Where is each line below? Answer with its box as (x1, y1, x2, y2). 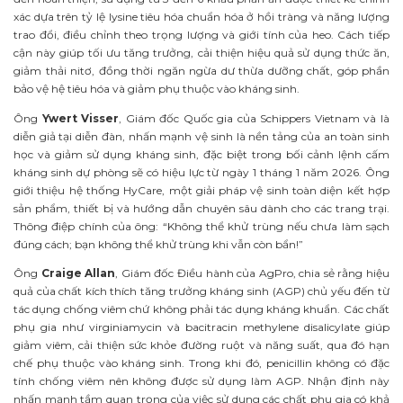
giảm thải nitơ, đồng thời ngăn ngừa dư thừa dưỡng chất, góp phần (13, 63, 390, 77)
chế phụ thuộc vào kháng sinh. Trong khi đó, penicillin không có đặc (13, 356, 390, 371)
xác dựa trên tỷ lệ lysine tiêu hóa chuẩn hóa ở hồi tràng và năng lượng (13, 9, 390, 23)
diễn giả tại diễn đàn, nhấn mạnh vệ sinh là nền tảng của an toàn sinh (13, 129, 390, 143)
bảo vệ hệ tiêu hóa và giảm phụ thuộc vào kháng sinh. (13, 81, 300, 95)
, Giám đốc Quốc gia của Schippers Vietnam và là (119, 111, 390, 125)
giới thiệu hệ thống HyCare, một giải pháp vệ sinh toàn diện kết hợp (13, 183, 390, 197)
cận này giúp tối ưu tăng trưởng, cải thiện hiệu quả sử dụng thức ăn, (13, 45, 390, 59)
